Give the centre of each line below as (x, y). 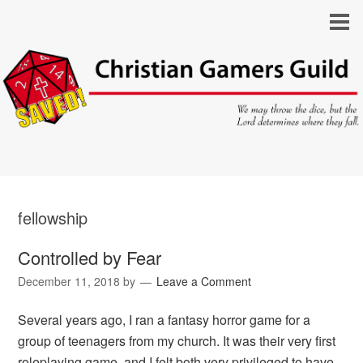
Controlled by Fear (90, 258)
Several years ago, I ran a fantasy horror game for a (164, 320)
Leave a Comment (204, 282)
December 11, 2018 (69, 282)
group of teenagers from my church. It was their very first (177, 341)
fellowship (53, 218)
